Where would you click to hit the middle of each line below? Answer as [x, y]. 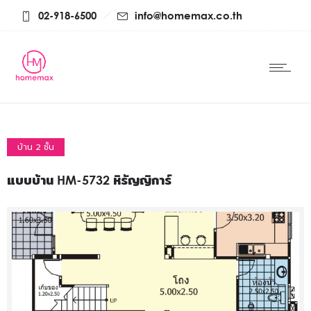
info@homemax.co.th [188, 15]
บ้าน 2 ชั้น [36, 147]
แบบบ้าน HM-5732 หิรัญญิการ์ [89, 180]
